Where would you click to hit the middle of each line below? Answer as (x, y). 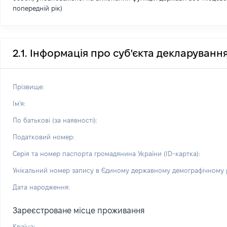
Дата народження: (41, 187)
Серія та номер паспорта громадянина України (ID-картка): (106, 154)
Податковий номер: (44, 137)
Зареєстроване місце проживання (79, 211)
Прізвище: (28, 87)
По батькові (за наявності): (55, 120)
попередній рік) (37, 8)
